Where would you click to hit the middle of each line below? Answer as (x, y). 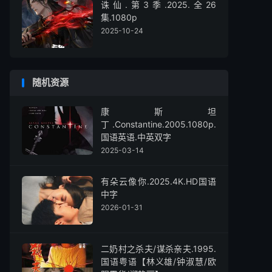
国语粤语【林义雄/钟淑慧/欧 (158, 261)
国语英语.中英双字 (136, 137)
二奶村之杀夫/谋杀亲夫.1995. (158, 249)
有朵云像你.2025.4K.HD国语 (158, 181)
